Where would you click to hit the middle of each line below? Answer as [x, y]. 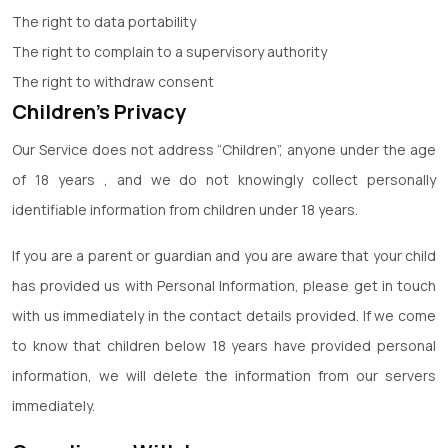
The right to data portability [104, 21]
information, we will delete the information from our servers [224, 375]
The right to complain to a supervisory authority [169, 51]
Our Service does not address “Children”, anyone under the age [224, 149]
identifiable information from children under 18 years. [185, 209]
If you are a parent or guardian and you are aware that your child [224, 255]
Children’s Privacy [99, 111]
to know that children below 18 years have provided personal [224, 345]
